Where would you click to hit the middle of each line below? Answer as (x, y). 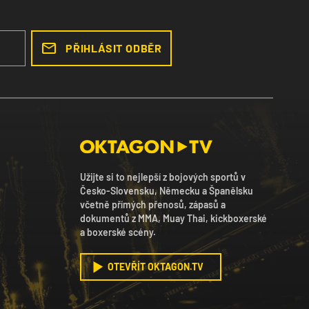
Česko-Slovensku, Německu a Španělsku (167, 191)
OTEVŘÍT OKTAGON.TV (156, 267)
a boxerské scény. (118, 232)
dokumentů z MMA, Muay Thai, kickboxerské (173, 219)
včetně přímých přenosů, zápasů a (153, 205)
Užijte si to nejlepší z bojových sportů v (163, 177)
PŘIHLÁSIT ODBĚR (114, 48)
